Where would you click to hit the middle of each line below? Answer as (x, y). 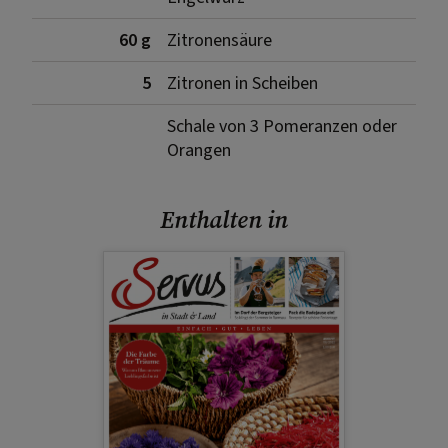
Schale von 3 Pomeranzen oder (282, 126)
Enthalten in (224, 219)
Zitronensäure (219, 40)
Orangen (199, 150)
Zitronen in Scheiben (242, 83)
